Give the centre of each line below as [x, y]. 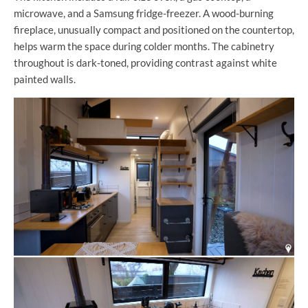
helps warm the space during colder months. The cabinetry [144, 46]
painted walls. [45, 79]
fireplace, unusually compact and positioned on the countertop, [154, 30]
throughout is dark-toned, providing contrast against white [145, 63]
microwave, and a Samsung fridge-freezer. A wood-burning [144, 13]
